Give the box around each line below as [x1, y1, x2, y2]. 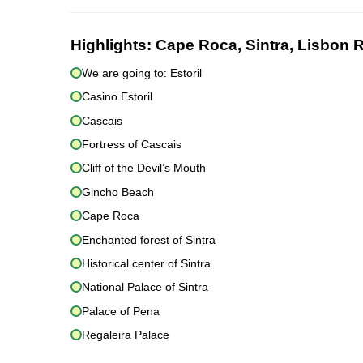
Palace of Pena [82, 304, 160, 318]
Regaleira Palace [82, 328, 169, 342]
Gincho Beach [82, 185, 154, 199]
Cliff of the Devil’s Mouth [82, 161, 206, 175]
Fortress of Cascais [82, 138, 181, 152]
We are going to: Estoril [82, 66, 202, 79]
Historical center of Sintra [82, 257, 211, 271]
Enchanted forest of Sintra [82, 233, 216, 246]
